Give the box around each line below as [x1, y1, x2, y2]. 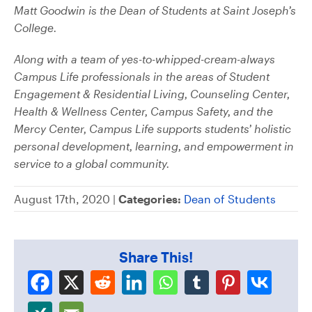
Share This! [119, 248, 193, 265]
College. [14, 20, 57, 34]
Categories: [118, 192, 181, 205]
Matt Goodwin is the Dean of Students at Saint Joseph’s [14, 3, 296, 17]
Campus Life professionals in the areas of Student [14, 69, 270, 83]
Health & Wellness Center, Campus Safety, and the [14, 104, 273, 118]
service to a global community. [14, 156, 170, 170]
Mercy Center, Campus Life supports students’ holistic [14, 121, 291, 135]
